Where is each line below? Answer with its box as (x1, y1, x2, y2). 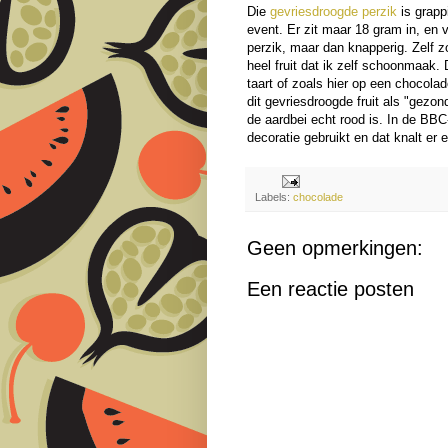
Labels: (255, 191, 293, 204)
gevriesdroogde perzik (270, 4, 397, 20)
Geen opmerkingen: (247, 237, 423, 260)
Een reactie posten (247, 278, 414, 301)
